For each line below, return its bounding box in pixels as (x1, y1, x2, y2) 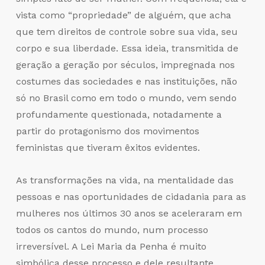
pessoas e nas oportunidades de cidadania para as (15, 191, 246, 203)
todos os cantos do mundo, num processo (15, 224, 208, 236)
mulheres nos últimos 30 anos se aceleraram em (15, 208, 242, 219)
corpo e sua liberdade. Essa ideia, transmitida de (15, 43, 238, 54)
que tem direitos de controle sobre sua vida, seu (15, 26, 238, 38)
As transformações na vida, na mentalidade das (15, 174, 234, 186)
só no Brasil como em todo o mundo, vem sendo (15, 92, 237, 104)
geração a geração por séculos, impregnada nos (15, 59, 235, 71)
